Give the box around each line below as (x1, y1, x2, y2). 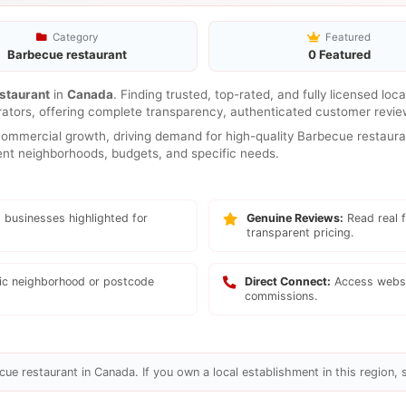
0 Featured (307, 47, 371, 62)
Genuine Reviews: (246, 211, 343, 225)
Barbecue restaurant (6, 47, 127, 62)
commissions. (245, 289, 317, 303)
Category (49, 31, 98, 43)
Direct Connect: (245, 275, 331, 288)
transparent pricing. (246, 226, 353, 239)
